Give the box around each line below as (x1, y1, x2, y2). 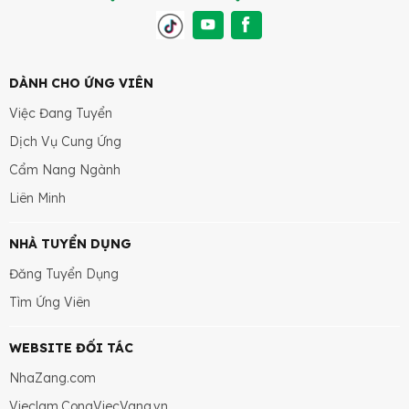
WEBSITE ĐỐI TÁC (9, 340, 133, 356)
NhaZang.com (9, 370, 96, 386)
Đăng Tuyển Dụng (9, 266, 119, 282)
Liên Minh (9, 190, 66, 206)
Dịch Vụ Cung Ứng (9, 133, 121, 150)
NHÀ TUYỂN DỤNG (9, 236, 131, 252)
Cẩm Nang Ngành (9, 162, 121, 178)
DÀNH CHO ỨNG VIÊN (9, 75, 153, 91)
